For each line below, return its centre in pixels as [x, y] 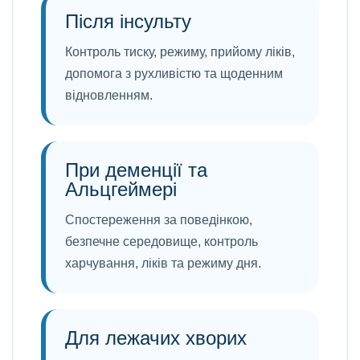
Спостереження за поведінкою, [159, 220]
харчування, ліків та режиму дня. [163, 263]
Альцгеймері [121, 189]
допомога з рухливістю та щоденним [174, 74]
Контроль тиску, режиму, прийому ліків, [180, 52]
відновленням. [109, 95]
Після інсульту [128, 21]
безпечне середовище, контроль [162, 241]
